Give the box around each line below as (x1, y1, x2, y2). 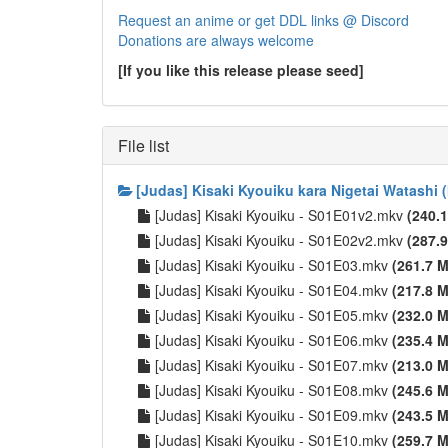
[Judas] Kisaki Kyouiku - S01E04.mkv (155, 280, 392, 300)
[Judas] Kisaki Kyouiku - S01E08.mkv (155, 380, 392, 400)
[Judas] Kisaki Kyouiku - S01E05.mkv (155, 305, 392, 325)
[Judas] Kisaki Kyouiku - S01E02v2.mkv (155, 230, 407, 250)
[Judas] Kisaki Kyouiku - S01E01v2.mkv (155, 205, 407, 225)
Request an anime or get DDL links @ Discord (118, 10, 409, 30)
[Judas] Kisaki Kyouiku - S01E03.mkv (155, 255, 392, 275)
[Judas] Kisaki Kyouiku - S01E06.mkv (155, 330, 392, 350)
